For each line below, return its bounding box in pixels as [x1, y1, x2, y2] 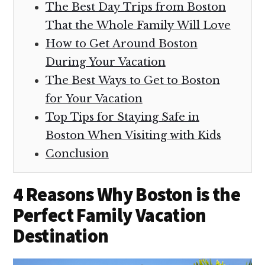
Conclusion [45, 147, 109, 160]
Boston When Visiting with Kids [45, 128, 221, 142]
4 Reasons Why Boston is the [13, 182, 241, 206]
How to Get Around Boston [45, 37, 198, 50]
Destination [13, 224, 109, 248]
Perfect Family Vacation [13, 203, 206, 227]
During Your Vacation [45, 55, 166, 69]
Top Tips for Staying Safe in [45, 110, 199, 124]
